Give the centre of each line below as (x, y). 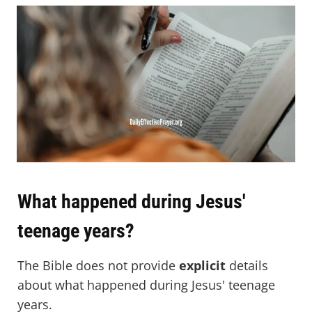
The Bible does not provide (98, 266)
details (247, 266)
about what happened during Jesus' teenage (146, 285)
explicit (202, 266)
